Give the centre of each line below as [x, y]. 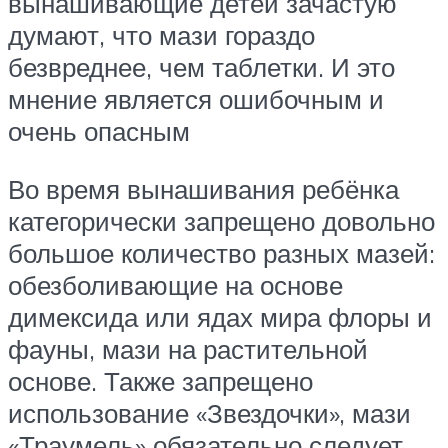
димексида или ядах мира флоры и [220, 316]
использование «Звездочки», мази [209, 412]
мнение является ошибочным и [196, 99]
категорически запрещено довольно [221, 220]
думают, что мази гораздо [161, 35]
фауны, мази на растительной [188, 348]
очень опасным [99, 131]
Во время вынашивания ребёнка [203, 188]
